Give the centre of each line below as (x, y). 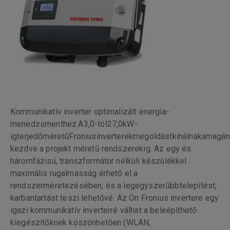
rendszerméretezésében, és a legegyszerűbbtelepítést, (114, 186)
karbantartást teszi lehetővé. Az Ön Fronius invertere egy (115, 198)
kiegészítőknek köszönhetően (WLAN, (81, 223)
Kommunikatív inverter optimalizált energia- (90, 112)
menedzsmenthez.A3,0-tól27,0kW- (74, 124)
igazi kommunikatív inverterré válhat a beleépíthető (104, 210)
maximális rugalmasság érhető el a (74, 174)
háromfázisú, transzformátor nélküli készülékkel (99, 161)
